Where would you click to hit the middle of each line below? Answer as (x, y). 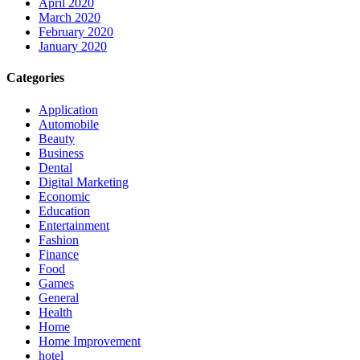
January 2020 (73, 47)
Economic (64, 196)
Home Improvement (90, 341)
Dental (55, 167)
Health (55, 312)
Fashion (59, 239)
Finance (59, 254)
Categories (35, 78)
